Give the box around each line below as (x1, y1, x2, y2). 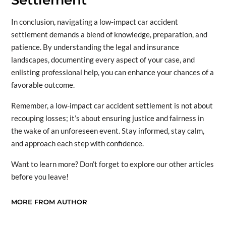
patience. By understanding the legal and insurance (11, 42, 179, 52)
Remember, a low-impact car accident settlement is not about (11, 101, 213, 110)
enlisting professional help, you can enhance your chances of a (11, 68, 214, 77)
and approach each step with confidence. (11, 139, 144, 148)
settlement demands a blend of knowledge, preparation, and (11, 30, 207, 39)
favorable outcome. (11, 80, 75, 90)
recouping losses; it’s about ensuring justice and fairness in (11, 114, 204, 123)
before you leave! (11, 172, 69, 182)
